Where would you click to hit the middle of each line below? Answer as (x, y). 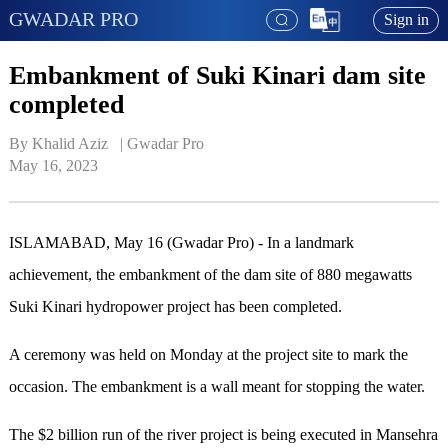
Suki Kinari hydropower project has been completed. (175, 307)
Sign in (406, 20)
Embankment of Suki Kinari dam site (217, 75)
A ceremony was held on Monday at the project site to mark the (208, 355)
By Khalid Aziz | (67, 144)
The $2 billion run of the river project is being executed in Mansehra (223, 435)
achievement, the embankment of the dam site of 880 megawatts (210, 275)
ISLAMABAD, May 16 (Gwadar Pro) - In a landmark (181, 243)
